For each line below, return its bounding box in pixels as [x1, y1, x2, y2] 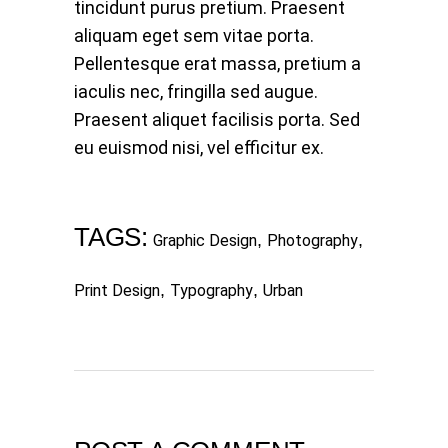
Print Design [74, 281, 160, 301]
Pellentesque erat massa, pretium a [74, 53, 361, 75]
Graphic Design [153, 231, 257, 251]
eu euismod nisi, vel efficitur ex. [74, 137, 324, 159]
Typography [170, 281, 253, 301]
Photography [267, 231, 358, 251]
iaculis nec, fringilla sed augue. [74, 81, 318, 103]
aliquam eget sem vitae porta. [74, 25, 314, 47]
